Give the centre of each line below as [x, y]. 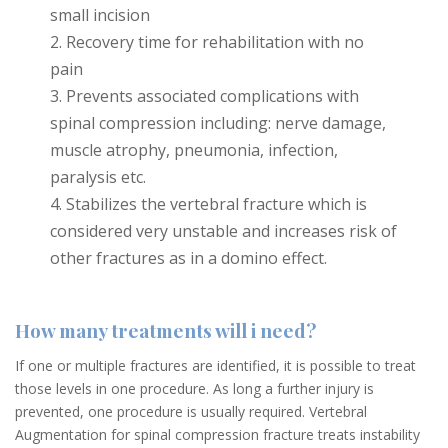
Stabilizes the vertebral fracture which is [216, 204]
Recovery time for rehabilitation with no [215, 42]
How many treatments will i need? [165, 330]
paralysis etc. [98, 177]
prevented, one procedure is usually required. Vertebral [191, 411]
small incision [100, 15]
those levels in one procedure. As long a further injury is [194, 388]
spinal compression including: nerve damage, [218, 123]
